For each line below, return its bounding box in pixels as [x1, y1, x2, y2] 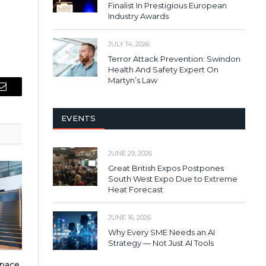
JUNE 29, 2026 [108, 148, 152, 157]
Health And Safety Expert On [108, 64, 218, 74]
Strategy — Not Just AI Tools [108, 237, 214, 248]
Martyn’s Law [108, 75, 157, 85]
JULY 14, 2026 [108, 39, 150, 48]
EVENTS [61, 113, 96, 123]
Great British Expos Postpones [108, 163, 224, 173]
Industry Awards [108, 11, 169, 21]
